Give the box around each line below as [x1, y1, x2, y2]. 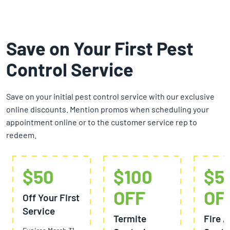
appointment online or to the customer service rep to [6, 117, 197, 127]
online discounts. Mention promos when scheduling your [6, 104, 209, 114]
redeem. [6, 130, 36, 140]
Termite [113, 213, 146, 225]
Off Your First [23, 191, 80, 204]
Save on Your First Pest [6, 37, 194, 60]
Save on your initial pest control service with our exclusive [6, 91, 215, 102]
